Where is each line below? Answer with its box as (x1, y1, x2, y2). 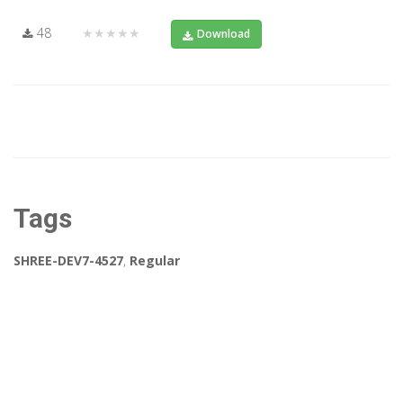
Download (197, 26, 250, 42)
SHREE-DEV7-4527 (13, 252, 123, 270)
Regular (130, 252, 180, 270)
